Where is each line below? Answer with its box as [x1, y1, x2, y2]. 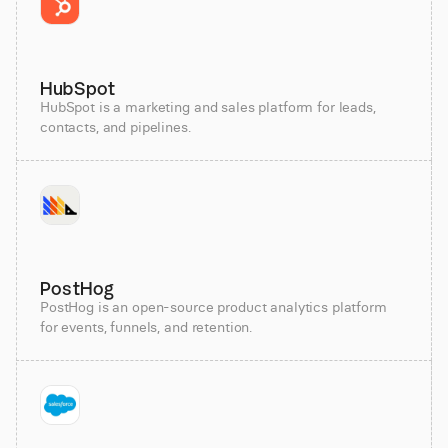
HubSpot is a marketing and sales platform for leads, [40, 98, 376, 116]
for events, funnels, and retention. [40, 318, 253, 336]
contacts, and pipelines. [40, 118, 191, 136]
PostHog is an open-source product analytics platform [40, 298, 387, 316]
